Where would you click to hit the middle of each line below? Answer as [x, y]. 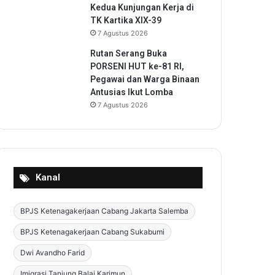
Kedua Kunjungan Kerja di [142, 7]
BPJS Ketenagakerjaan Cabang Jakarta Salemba [104, 211]
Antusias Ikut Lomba [132, 92]
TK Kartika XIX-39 [126, 20]
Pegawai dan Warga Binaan [145, 79]
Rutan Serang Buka [129, 53]
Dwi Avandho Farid [52, 253]
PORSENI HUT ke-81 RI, [137, 66]
